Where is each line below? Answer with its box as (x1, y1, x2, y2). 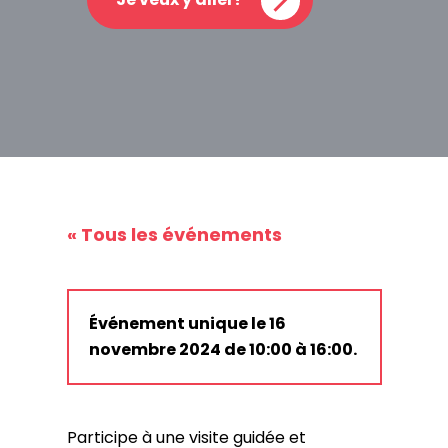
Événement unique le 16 (88, 311, 286, 335)
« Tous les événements (66, 221, 282, 247)
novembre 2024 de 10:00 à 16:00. (88, 337, 357, 361)
